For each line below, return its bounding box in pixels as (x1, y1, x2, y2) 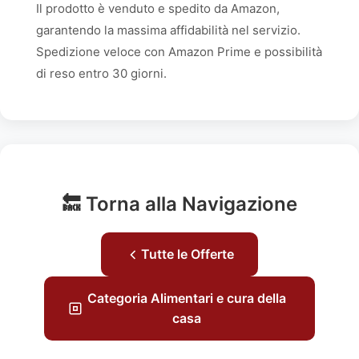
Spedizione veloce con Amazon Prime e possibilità (36, 44, 322, 59)
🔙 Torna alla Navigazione (62, 192, 297, 216)
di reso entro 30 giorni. (36, 66, 167, 81)
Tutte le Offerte (141, 246, 234, 262)
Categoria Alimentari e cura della (87, 290, 287, 306)
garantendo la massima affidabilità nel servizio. (36, 22, 301, 38)
